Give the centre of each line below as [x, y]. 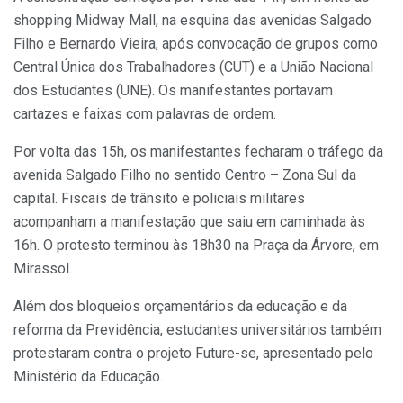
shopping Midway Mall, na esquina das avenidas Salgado [193, 21]
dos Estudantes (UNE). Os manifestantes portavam [173, 91]
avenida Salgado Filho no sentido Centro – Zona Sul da [185, 175]
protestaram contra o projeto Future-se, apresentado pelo [193, 354]
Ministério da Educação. [88, 377]
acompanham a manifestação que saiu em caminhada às [189, 222]
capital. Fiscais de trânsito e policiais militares [159, 199]
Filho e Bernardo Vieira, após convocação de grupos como [196, 44]
